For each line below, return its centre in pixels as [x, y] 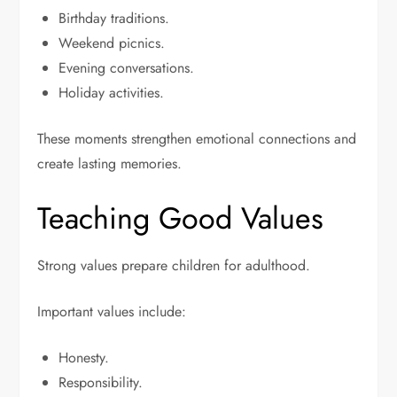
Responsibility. [101, 383]
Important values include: [112, 312]
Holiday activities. [112, 93]
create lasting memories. [110, 164]
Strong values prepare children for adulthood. [174, 266]
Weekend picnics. [112, 43]
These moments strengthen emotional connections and [197, 139]
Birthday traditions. [114, 19]
